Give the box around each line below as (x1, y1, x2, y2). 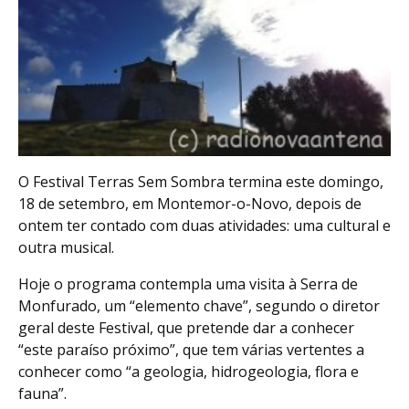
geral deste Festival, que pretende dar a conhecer (18, 318, 354, 339)
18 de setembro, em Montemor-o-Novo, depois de (18, 194, 362, 215)
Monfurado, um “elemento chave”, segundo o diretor (18, 296, 380, 317)
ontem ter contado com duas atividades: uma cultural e (18, 215, 391, 236)
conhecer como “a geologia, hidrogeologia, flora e (18, 362, 359, 383)
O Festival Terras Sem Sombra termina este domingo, (18, 172, 383, 193)
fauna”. (18, 383, 67, 404)
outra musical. (18, 237, 114, 258)
